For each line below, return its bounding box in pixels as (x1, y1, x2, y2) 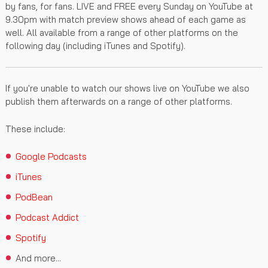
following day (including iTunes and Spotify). (5, 39, 185, 51)
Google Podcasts (16, 150, 87, 162)
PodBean (16, 191, 53, 203)
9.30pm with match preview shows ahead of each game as (5, 13, 246, 25)
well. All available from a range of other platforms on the (5, 26, 238, 38)
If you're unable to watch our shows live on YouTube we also (5, 82, 249, 94)
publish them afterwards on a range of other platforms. (5, 95, 232, 107)
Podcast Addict (16, 211, 79, 223)
